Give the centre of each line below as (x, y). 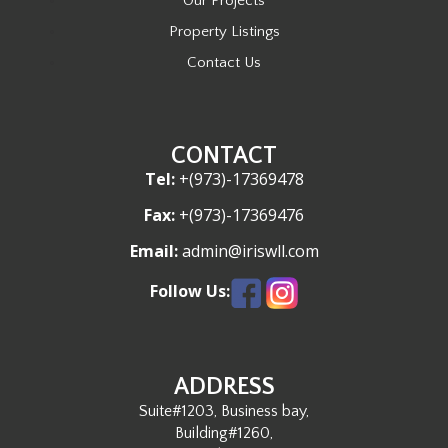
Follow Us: (190, 291)
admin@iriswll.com (248, 251)
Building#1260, (224, 433)
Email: (153, 251)
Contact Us (224, 62)
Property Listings (224, 31)
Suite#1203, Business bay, (224, 411)
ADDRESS (224, 387)
